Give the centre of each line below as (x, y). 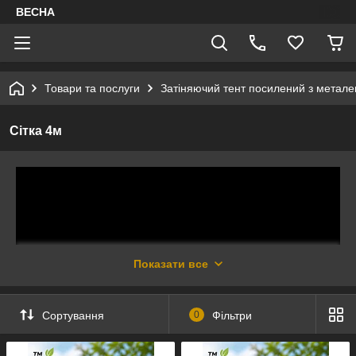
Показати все (171, 264)
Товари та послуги (92, 88)
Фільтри (232, 315)
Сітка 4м (36, 131)
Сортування (73, 315)
